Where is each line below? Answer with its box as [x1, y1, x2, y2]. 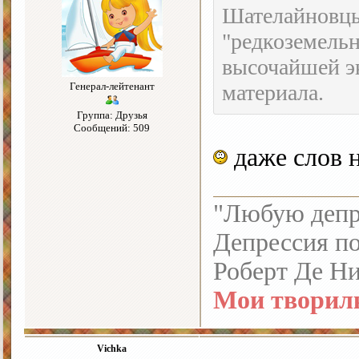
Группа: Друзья [76, 109, 147, 122]
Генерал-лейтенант [69, 80, 155, 93]
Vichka [97, 343, 127, 355]
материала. [222, 80, 324, 106]
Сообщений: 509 [74, 122, 150, 135]
